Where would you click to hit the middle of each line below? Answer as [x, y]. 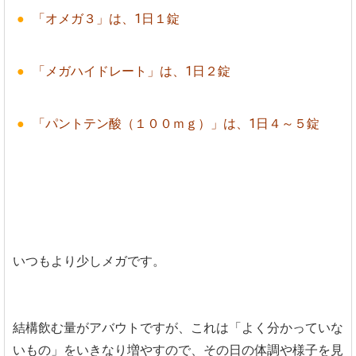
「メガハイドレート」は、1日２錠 [132, 71]
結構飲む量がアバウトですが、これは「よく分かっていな [178, 327]
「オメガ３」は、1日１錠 [106, 18]
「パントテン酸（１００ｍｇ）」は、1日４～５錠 [176, 123]
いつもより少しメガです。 [89, 261]
